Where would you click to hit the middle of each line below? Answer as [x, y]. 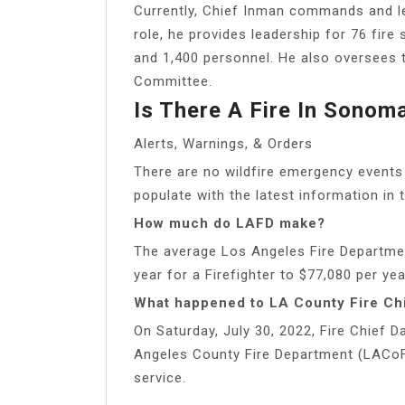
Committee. [173, 81]
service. [160, 377]
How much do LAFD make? [230, 223]
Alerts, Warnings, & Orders [223, 143]
